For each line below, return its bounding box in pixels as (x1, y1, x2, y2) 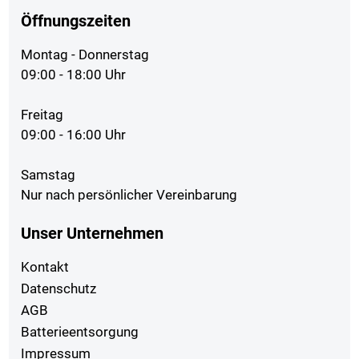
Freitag (21, 107, 64, 123)
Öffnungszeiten (21, 11, 131, 30)
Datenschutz (21, 280, 97, 296)
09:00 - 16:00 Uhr (21, 127, 127, 143)
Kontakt (21, 259, 70, 275)
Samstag (21, 167, 76, 183)
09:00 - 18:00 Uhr (21, 67, 130, 83)
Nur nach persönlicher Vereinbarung (21, 187, 238, 203)
